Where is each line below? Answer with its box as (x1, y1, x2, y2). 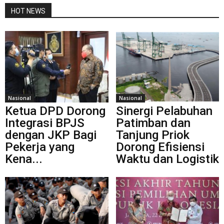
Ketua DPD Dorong (5, 103, 105, 118)
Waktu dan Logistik (115, 151, 219, 166)
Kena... (5, 151, 42, 166)
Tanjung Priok (115, 127, 189, 142)
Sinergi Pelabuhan (115, 103, 212, 118)
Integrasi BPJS (5, 115, 84, 130)
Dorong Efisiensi (115, 139, 204, 154)
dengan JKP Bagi (5, 127, 96, 142)
